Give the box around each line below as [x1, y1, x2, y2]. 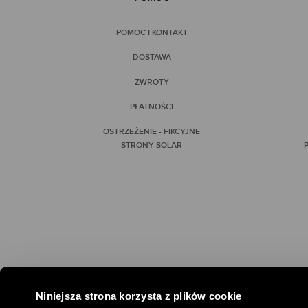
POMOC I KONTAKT [115, 27, 188, 38]
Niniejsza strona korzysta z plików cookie [36, 289, 242, 302]
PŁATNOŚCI [130, 102, 174, 113]
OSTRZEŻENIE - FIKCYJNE [103, 126, 201, 137]
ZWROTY [134, 77, 169, 88]
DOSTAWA [132, 52, 171, 63]
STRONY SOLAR [121, 140, 183, 151]
